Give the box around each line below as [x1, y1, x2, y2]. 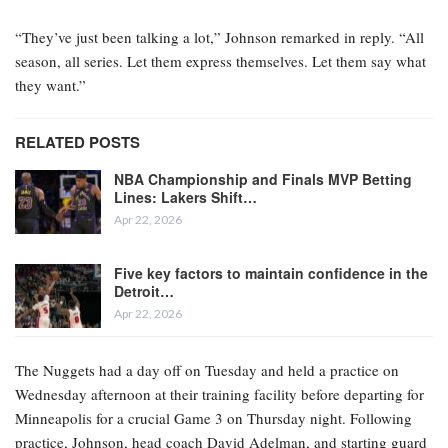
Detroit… [114, 281, 174, 302]
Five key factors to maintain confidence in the [114, 263, 428, 284]
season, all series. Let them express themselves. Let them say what [15, 51, 426, 72]
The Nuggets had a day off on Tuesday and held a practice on [15, 360, 399, 381]
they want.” [15, 75, 86, 96]
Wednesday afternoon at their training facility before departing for [15, 384, 424, 405]
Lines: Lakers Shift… [114, 187, 257, 208]
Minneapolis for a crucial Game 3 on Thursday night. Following [15, 408, 412, 429]
